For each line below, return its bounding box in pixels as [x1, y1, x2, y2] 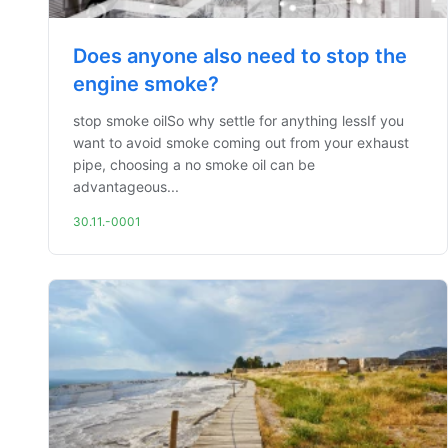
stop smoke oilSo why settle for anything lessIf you [73, 112, 404, 129]
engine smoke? [73, 72, 219, 96]
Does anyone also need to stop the [73, 44, 407, 68]
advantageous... [73, 178, 179, 195]
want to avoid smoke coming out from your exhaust [73, 134, 409, 151]
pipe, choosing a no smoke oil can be [73, 156, 315, 173]
